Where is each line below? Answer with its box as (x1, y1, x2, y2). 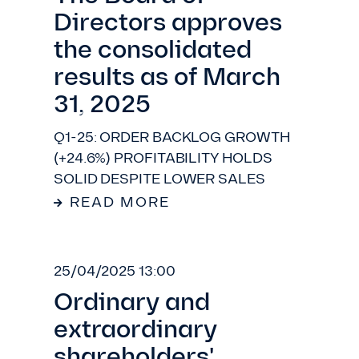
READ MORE (70, 196, 170, 211)
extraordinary (54, 319, 217, 344)
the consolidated (54, 39, 252, 64)
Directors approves (54, 12, 282, 37)
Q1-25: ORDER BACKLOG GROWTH (54, 131, 290, 146)
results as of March (54, 67, 280, 91)
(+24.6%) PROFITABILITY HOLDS (54, 151, 272, 167)
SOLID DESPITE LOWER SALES (54, 172, 265, 188)
